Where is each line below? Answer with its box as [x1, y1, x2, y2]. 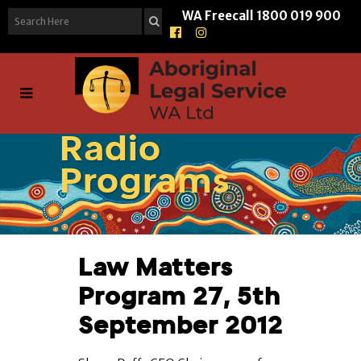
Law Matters [78, 253, 233, 282]
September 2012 [78, 311, 283, 340]
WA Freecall [182, 8, 255, 23]
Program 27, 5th [78, 282, 280, 311]
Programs [60, 161, 230, 200]
